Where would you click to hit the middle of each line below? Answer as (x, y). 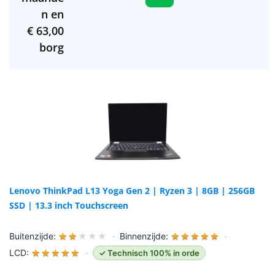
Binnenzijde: (145, 236)
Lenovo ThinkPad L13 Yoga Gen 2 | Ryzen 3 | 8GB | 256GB (132, 191)
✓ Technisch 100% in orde (149, 253)
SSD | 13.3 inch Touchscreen (69, 206)
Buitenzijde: (34, 236)
